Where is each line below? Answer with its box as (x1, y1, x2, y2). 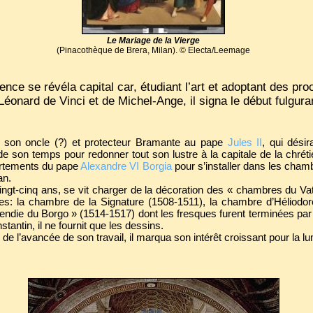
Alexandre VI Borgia (80, 160, 172, 172)
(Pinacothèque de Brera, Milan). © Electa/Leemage (57, 45, 250, 55)
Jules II (227, 136, 263, 148)
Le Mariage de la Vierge (107, 36, 200, 45)
